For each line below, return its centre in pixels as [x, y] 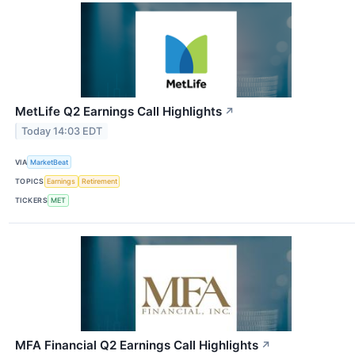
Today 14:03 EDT [62, 132]
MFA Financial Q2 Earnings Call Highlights [137, 345]
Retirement [99, 181]
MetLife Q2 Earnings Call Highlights [118, 112]
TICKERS [32, 200]
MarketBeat [50, 162]
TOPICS [30, 181]
